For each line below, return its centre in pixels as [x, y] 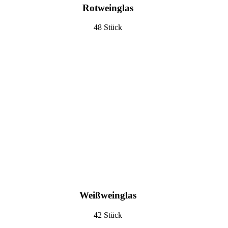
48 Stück [108, 27]
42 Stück [108, 215]
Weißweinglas [108, 195]
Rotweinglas [108, 8]
